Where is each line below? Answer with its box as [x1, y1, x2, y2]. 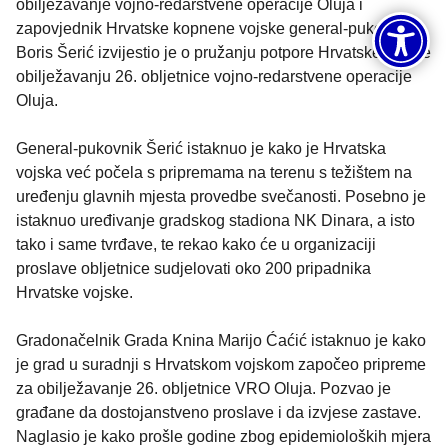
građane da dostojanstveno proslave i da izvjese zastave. [16, 404, 421, 422]
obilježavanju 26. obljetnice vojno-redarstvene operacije [16, 68, 412, 86]
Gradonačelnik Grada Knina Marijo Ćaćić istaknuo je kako [16, 332, 426, 350]
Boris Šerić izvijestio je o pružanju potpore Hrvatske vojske [16, 44, 431, 62]
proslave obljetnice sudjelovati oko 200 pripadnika [16, 260, 371, 278]
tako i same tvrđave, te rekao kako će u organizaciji [16, 236, 376, 254]
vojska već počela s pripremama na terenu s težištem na [16, 164, 412, 182]
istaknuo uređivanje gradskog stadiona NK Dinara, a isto [16, 212, 415, 230]
